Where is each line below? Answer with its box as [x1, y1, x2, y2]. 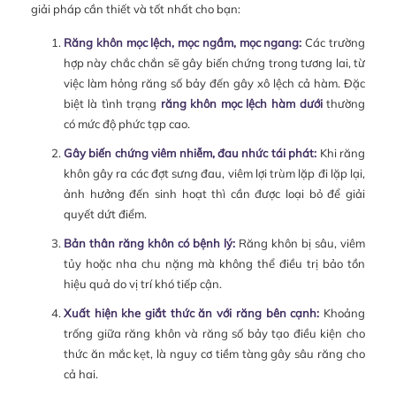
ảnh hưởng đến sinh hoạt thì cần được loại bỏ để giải [63, 187, 365, 202]
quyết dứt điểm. [63, 207, 147, 222]
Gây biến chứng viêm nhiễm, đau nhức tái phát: [63, 146, 317, 161]
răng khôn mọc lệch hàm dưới [160, 96, 323, 111]
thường [322, 96, 366, 111]
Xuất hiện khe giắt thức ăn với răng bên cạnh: [63, 306, 320, 321]
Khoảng [319, 306, 365, 321]
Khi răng [316, 146, 366, 161]
